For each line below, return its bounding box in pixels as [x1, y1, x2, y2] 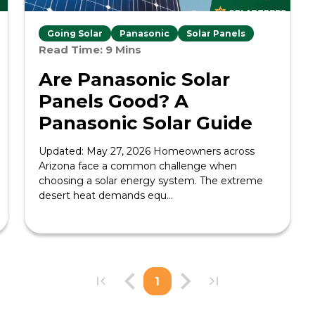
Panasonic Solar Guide [38, 112, 252, 134]
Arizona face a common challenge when [38, 160, 237, 172]
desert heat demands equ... [38, 189, 173, 202]
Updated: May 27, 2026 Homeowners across [38, 145, 255, 157]
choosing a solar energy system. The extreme [38, 174, 263, 187]
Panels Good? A [38, 90, 188, 112]
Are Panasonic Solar [38, 68, 230, 91]
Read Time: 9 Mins [38, 43, 141, 56]
